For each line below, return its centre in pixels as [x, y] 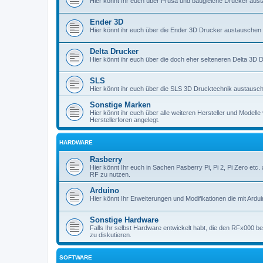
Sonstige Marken [120, 104]
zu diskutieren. [111, 235]
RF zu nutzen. [110, 174]
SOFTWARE [76, 257]
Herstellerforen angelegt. [125, 119]
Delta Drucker [114, 51]
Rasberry [106, 159]
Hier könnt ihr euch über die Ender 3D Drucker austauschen [176, 30]
